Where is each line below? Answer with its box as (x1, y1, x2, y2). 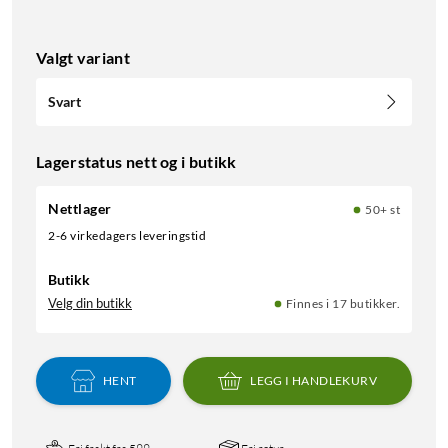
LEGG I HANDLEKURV (250, 372, 378, 388)
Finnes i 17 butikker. (285, 295, 400, 311)
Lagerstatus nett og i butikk (36, 151, 237, 171)
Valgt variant (36, 47, 130, 67)
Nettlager (48, 199, 112, 217)
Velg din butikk (48, 294, 132, 311)
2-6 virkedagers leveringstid (55, 227, 206, 243)
